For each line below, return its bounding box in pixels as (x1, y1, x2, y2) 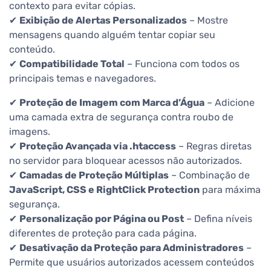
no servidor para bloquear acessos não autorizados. (9, 155, 242, 167)
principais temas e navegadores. (9, 73, 156, 85)
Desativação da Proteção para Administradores (19, 242, 244, 254)
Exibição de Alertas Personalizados (19, 15, 187, 27)
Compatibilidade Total (19, 58, 125, 70)
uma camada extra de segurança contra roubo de (9, 111, 233, 123)
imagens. (9, 126, 50, 138)
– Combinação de (169, 169, 250, 181)
